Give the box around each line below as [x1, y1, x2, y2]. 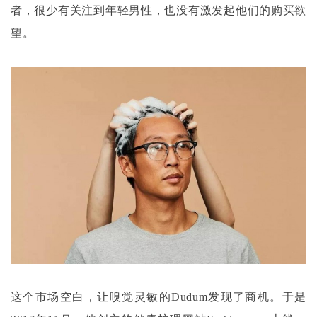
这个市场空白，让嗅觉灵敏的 [11, 290, 172, 303]
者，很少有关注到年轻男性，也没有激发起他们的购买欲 [11, 4, 306, 16]
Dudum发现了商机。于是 [171, 290, 306, 303]
